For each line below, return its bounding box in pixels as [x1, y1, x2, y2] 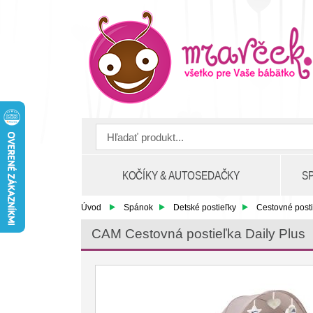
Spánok [124, 203, 153, 212]
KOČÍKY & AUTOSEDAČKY [122, 168, 240, 182]
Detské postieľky [173, 203, 236, 212]
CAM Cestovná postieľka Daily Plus [92, 226, 305, 241]
